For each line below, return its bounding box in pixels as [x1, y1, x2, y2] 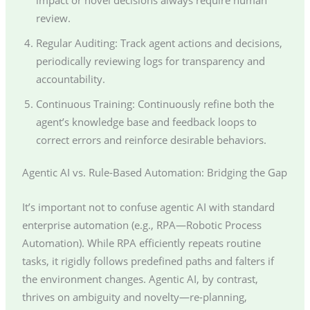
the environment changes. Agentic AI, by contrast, [21, 271, 258, 286]
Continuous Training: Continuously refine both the [35, 96, 274, 111]
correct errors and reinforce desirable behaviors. [35, 132, 266, 147]
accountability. [35, 71, 105, 86]
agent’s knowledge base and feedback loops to [35, 114, 257, 129]
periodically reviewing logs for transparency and [35, 53, 265, 68]
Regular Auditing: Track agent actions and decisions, [35, 35, 282, 50]
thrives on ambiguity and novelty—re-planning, [21, 289, 247, 304]
